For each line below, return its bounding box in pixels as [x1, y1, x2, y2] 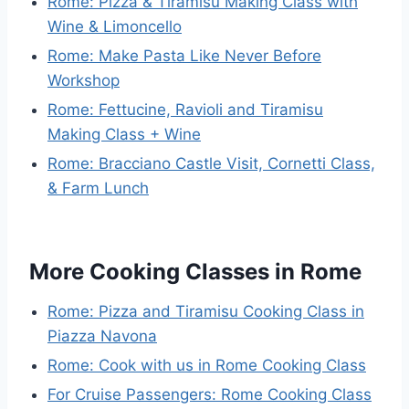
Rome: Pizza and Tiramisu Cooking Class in [47, 302, 364, 320]
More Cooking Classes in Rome [29, 258, 362, 285]
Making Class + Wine [47, 125, 201, 143]
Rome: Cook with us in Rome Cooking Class [47, 356, 366, 374]
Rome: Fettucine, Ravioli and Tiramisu [47, 100, 323, 119]
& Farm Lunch [47, 179, 149, 197]
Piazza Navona [47, 327, 157, 345]
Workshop [47, 71, 120, 89]
